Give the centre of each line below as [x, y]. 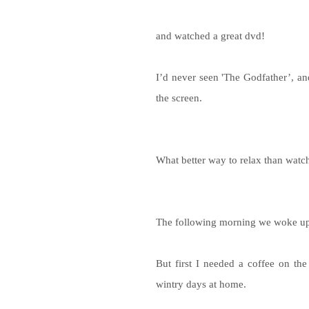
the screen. [179, 97]
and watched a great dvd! [210, 35]
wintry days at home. [201, 283]
